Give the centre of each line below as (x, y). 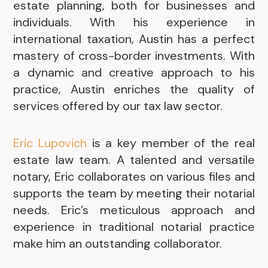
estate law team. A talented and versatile (134, 159)
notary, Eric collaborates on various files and (134, 176)
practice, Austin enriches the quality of (134, 89)
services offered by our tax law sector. (118, 106)
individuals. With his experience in (134, 22)
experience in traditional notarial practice (134, 226)
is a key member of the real (171, 143)
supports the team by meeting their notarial (134, 193)
